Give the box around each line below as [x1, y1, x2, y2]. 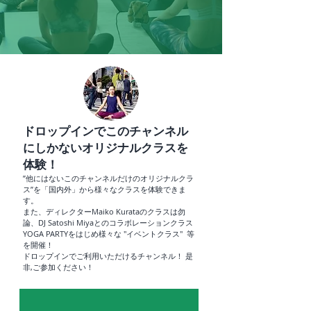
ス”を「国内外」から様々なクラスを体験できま [23, 184, 186, 194]
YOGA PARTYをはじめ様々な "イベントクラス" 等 [23, 228, 194, 239]
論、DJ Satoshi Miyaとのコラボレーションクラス [23, 217, 193, 228]
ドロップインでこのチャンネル [23, 123, 188, 139]
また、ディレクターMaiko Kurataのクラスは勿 [23, 206, 185, 217]
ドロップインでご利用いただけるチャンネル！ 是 [23, 251, 193, 261]
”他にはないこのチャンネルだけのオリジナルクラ [23, 173, 194, 183]
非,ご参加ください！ [23, 262, 94, 272]
